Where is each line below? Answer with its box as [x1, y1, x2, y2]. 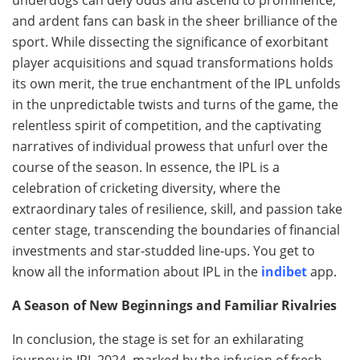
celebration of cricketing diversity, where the [12, 178, 280, 197]
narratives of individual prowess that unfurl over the [12, 137, 328, 155]
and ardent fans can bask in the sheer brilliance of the [12, 11, 337, 30]
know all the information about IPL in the [12, 262, 261, 280]
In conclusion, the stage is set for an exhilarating [12, 329, 304, 348]
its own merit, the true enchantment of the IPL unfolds [12, 74, 341, 92]
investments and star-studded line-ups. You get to [12, 241, 315, 260]
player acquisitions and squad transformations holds [12, 53, 333, 72]
